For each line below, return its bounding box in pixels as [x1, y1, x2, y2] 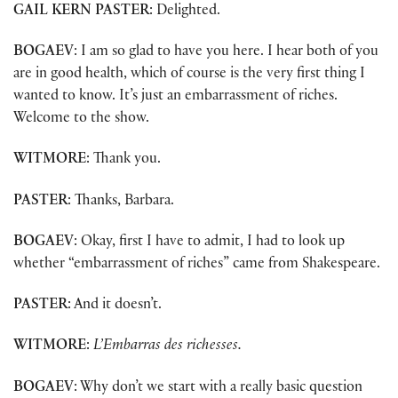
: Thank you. [86, 153, 161, 169]
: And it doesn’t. [68, 298, 162, 314]
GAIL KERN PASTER [13, 4, 149, 20]
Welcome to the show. [13, 112, 149, 128]
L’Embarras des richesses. [93, 339, 242, 355]
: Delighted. [149, 4, 220, 20]
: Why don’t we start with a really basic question [74, 380, 362, 396]
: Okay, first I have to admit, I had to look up [74, 235, 345, 251]
